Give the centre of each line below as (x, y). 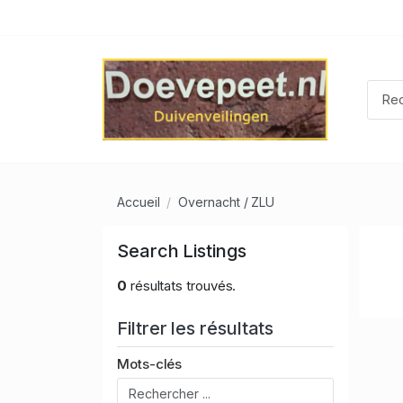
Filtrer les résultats (198, 329)
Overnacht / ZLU (227, 202)
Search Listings (182, 251)
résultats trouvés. (181, 286)
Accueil (139, 202)
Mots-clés (150, 364)
